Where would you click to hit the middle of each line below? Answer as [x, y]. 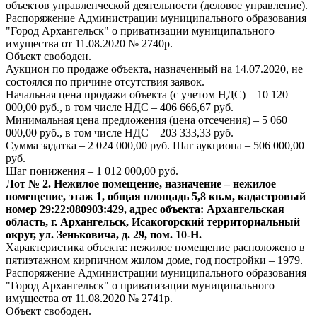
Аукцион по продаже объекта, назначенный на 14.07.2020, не [154, 69]
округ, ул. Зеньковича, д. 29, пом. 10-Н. [104, 235]
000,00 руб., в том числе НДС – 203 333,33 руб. [120, 133]
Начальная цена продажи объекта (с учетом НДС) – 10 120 [147, 94]
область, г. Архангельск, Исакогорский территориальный [153, 222]
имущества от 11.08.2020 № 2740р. [89, 44]
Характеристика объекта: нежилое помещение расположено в [155, 247]
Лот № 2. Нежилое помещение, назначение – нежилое [141, 184]
